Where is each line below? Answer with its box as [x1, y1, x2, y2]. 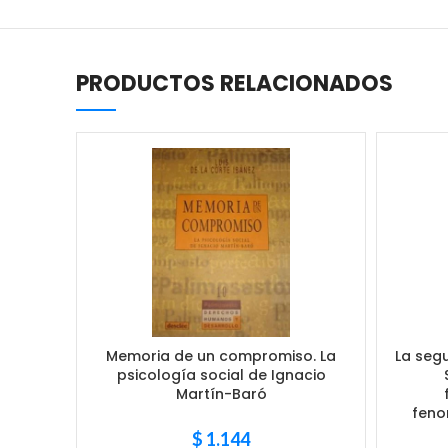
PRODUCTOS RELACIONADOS [76, 68, 393, 99]
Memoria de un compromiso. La [106, 346, 337, 366]
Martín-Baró [175, 384, 267, 404]
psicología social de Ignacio [116, 365, 326, 385]
